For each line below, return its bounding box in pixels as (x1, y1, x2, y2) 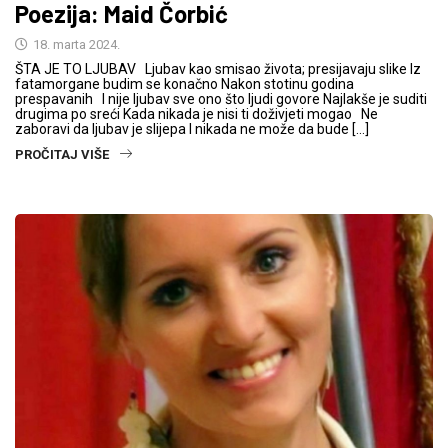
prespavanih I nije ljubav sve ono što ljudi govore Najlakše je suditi (15, 90, 427, 107)
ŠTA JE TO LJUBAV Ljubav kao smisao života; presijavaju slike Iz (15, 60, 421, 77)
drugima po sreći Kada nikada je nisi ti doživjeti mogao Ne (15, 105, 378, 122)
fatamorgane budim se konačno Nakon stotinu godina (15, 75, 354, 92)
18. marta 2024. (30, 36, 120, 52)
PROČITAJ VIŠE (15, 146, 109, 162)
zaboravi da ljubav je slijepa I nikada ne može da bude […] (15, 120, 369, 137)
